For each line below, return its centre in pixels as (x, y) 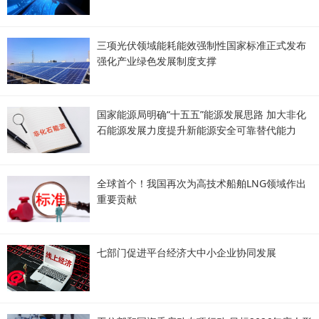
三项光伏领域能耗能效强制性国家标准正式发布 (202, 45)
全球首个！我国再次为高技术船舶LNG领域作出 (202, 183)
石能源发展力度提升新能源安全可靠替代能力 (197, 130)
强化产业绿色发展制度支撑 (157, 61)
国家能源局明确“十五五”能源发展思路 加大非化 (202, 114)
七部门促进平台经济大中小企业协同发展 (187, 252)
